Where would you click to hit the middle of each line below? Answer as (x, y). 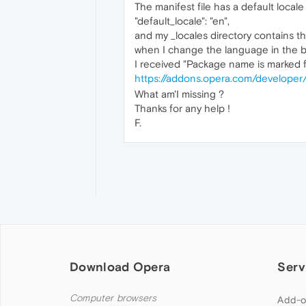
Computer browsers (113, 298)
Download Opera (120, 266)
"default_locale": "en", (182, 20)
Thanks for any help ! (182, 108)
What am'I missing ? (179, 94)
